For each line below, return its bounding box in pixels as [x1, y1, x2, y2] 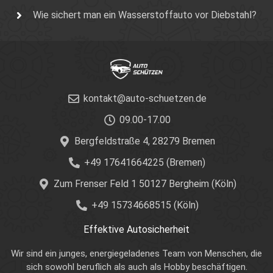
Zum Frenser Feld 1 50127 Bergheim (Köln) [53, 178, 236, 190]
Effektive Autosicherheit [83, 224, 190, 236]
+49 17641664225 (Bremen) [84, 157, 206, 169]
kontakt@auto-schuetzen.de [83, 93, 207, 105]
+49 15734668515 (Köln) [91, 199, 199, 211]
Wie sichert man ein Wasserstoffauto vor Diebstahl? [33, 9, 257, 21]
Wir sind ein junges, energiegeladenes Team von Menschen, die [11, 248, 262, 260]
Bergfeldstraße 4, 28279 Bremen [74, 135, 216, 147]
